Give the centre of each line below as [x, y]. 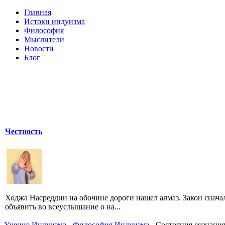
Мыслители [44, 39]
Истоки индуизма [54, 21]
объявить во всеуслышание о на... [63, 206]
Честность [24, 132]
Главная [38, 12]
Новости [39, 48]
